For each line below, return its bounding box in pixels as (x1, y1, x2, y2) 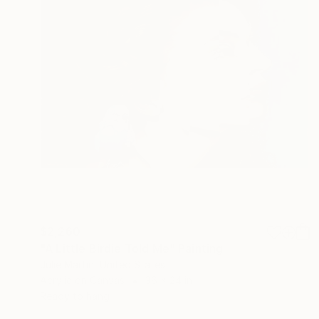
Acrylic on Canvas (40, 273, 125, 286)
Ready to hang (40, 289, 110, 302)
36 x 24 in (145, 273, 192, 286)
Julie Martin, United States (40, 258, 165, 271)
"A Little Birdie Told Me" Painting (40, 241, 224, 256)
